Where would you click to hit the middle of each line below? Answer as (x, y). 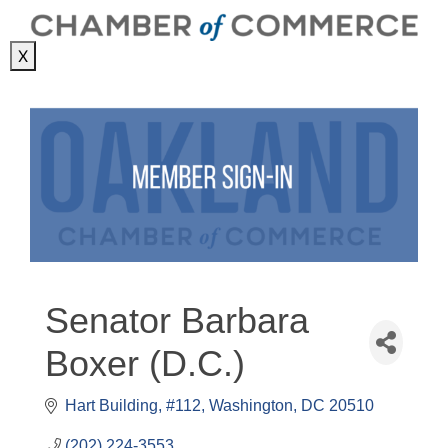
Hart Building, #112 (133, 406)
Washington (251, 406)
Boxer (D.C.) (145, 364)
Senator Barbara (177, 321)
